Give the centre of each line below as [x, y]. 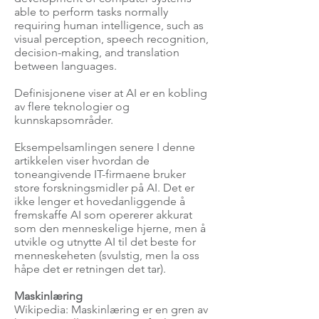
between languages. [66, 66]
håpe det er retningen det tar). [90, 269]
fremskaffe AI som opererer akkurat [103, 215]
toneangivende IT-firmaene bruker [100, 174]
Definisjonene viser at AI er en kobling [111, 93]
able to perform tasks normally [91, 12]
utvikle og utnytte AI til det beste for [105, 242]
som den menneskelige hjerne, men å [110, 228]
